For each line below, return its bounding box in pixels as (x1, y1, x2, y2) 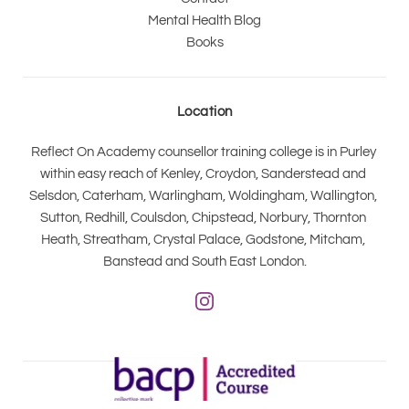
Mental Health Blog (148, 13, 261, 27)
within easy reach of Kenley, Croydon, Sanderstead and (40, 166, 366, 181)
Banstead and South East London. (102, 254, 307, 268)
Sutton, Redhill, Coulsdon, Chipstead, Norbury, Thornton (40, 210, 366, 225)
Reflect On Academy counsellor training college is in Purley (30, 144, 376, 159)
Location (176, 104, 233, 119)
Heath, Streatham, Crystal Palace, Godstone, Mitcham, (41, 232, 365, 246)
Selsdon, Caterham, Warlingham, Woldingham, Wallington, (29, 188, 377, 203)
